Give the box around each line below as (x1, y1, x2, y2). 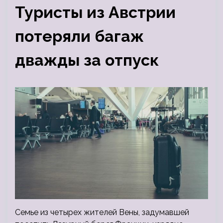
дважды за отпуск (15, 51, 159, 69)
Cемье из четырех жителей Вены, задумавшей (15, 208, 189, 218)
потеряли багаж (15, 27, 144, 45)
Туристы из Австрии (15, 3, 176, 21)
